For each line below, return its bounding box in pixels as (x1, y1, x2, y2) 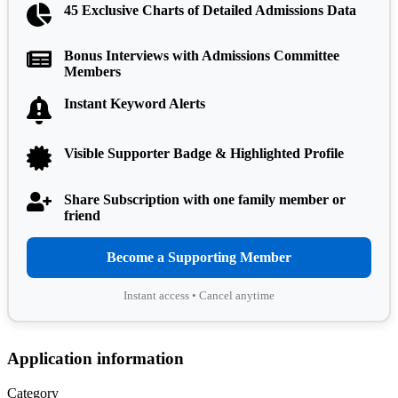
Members (64, 63, 121, 79)
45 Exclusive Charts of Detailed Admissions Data (64, 3, 356, 19)
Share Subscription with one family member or (64, 191, 346, 207)
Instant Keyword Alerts (64, 95, 205, 111)
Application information (7, 348, 184, 368)
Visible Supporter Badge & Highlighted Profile (64, 145, 344, 161)
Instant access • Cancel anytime (123, 288, 275, 302)
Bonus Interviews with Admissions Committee (64, 47, 339, 63)
